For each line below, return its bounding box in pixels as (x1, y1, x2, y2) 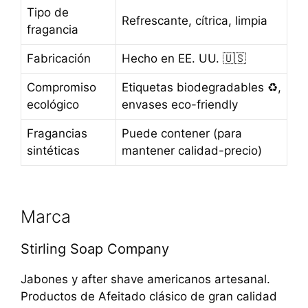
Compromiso (27, 80, 96, 94)
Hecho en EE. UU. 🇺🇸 (122, 51, 246, 65)
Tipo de (27, 5, 69, 19)
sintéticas (27, 143, 80, 157)
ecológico (27, 97, 79, 111)
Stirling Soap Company (21, 241, 169, 258)
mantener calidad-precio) (122, 143, 262, 157)
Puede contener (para (122, 126, 242, 140)
